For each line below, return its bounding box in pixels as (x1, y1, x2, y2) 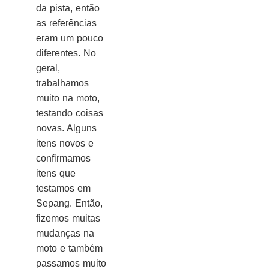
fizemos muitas (36, 213, 100, 224)
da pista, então (36, 3, 100, 14)
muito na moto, (36, 93, 100, 104)
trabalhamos (36, 78, 89, 89)
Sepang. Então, (36, 198, 103, 209)
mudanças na (36, 228, 94, 239)
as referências (36, 18, 97, 29)
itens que (36, 168, 76, 179)
